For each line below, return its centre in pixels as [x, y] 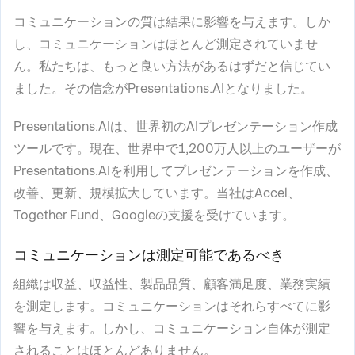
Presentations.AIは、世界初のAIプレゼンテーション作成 [176, 126]
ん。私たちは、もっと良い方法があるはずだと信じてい [172, 66]
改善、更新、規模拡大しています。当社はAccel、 [157, 193]
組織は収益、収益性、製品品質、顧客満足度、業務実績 [172, 284]
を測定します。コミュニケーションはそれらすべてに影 [172, 306]
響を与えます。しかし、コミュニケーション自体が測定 [172, 328]
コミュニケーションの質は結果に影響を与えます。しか [172, 22]
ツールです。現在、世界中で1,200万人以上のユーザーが [177, 149]
